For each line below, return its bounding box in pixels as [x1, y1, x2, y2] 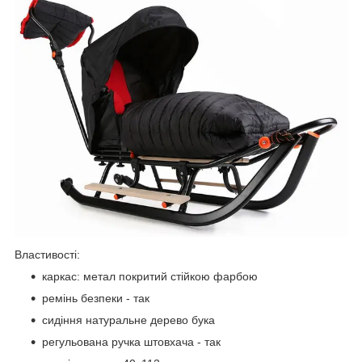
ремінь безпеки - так [42, 292, 149, 305]
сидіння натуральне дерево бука [42, 314, 215, 327]
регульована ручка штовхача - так [42, 335, 221, 349]
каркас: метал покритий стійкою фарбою [42, 270, 258, 284]
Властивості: [15, 248, 80, 262]
